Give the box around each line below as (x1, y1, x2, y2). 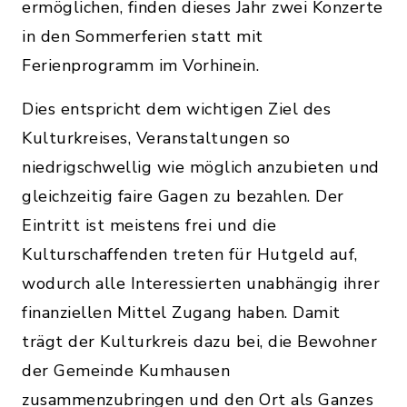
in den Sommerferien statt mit (22, 25, 263, 48)
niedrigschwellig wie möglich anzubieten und (22, 156, 380, 179)
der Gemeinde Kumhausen (22, 360, 230, 382)
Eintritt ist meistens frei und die (22, 214, 276, 237)
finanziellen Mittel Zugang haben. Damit (22, 302, 341, 324)
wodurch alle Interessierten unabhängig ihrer (22, 273, 380, 295)
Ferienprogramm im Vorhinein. (22, 55, 259, 77)
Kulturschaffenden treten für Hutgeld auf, (22, 243, 358, 266)
